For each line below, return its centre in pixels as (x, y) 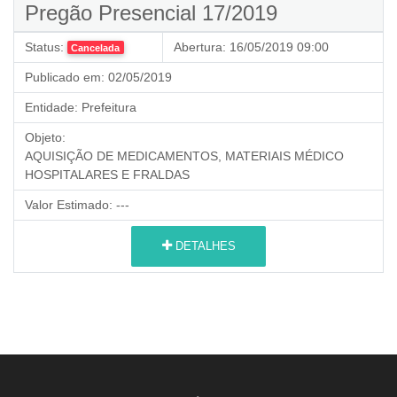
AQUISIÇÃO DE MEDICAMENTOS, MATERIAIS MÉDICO (184, 156)
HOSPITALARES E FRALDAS (107, 174)
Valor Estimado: (69, 204)
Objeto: (45, 137)
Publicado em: (65, 77)
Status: (44, 47)
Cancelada (96, 47)
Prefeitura (107, 107)
